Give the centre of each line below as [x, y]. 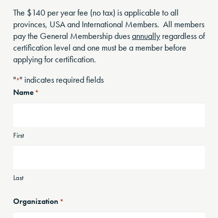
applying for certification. [54, 59]
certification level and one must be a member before [100, 47]
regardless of [182, 36]
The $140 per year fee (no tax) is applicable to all [96, 12]
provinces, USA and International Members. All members [109, 24]
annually [146, 36]
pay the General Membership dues [73, 36]
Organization [36, 201]
